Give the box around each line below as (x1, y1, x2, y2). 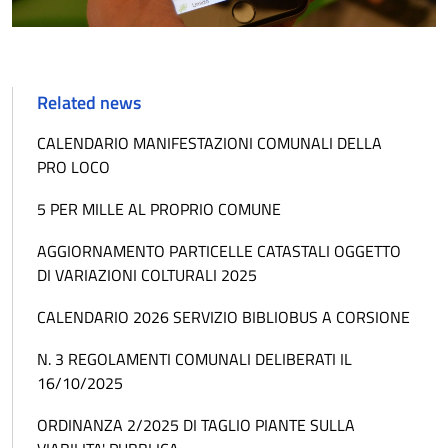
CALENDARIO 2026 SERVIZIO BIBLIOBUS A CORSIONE (37, 304, 410, 329)
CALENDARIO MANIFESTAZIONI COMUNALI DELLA (37, 130, 382, 155)
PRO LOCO (37, 154, 110, 179)
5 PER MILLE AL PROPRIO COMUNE (37, 196, 281, 221)
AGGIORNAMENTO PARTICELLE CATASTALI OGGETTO (37, 238, 401, 263)
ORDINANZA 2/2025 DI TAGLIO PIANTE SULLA (37, 412, 355, 437)
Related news (37, 88, 141, 116)
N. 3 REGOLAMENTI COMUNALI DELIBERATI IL (37, 346, 352, 371)
